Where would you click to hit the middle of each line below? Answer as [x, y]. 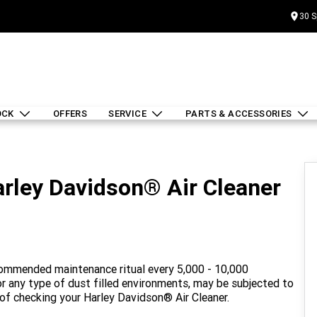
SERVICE [127, 114]
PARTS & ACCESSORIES [238, 114]
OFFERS [70, 114]
